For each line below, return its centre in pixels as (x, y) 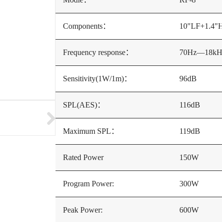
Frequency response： (98, 52)
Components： (87, 26)
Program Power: (88, 184)
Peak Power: (83, 210)
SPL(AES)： (84, 105)
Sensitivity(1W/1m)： (97, 79)
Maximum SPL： (91, 131)
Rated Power (83, 157)
